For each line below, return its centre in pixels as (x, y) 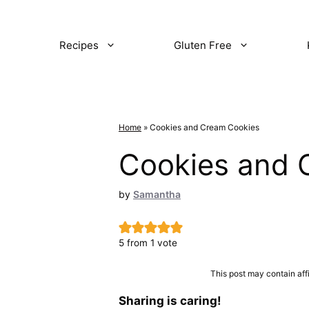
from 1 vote (151, 243)
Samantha (157, 194)
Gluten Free (203, 45)
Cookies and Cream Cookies (205, 127)
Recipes (79, 45)
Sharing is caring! (170, 300)
